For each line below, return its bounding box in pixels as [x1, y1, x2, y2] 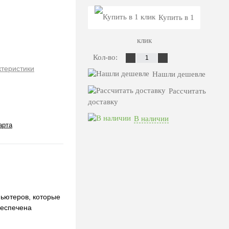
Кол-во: [93, 53, 120, 61]
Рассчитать [169, 87, 206, 95]
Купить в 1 [158, 13, 194, 21]
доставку [88, 98, 118, 106]
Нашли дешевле [152, 70, 205, 78]
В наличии [134, 114, 169, 123]
